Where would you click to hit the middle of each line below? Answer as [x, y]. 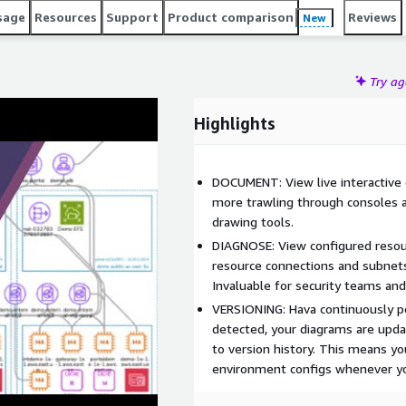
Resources [66, 17]
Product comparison [231, 17]
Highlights [235, 123]
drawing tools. [253, 222]
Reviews [372, 17]
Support [132, 17]
